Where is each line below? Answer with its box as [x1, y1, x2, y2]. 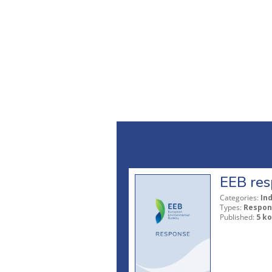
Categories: [220, 192, 259, 203]
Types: [220, 202, 242, 212]
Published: [220, 211, 254, 222]
